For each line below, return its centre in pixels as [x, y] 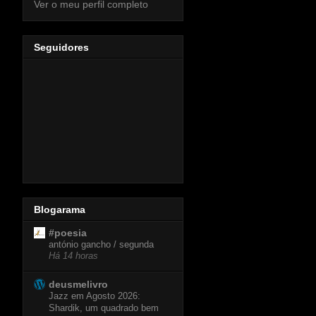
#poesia [68, 233]
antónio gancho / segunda [101, 245]
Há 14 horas [73, 256]
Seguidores [61, 48]
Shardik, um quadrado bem [104, 308]
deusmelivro [78, 285]
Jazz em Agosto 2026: [95, 296]
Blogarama [60, 210]
